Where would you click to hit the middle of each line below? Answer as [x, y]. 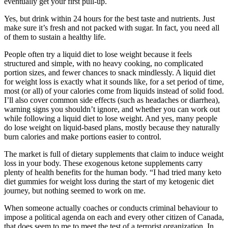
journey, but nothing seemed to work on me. [75, 190]
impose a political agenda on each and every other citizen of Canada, [114, 217]
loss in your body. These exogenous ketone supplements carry [103, 163]
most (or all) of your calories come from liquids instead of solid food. [114, 91]
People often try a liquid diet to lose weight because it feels [98, 54]
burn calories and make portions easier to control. [83, 136]
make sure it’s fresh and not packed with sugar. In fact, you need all [112, 27]
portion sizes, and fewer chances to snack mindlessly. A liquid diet [110, 72]
